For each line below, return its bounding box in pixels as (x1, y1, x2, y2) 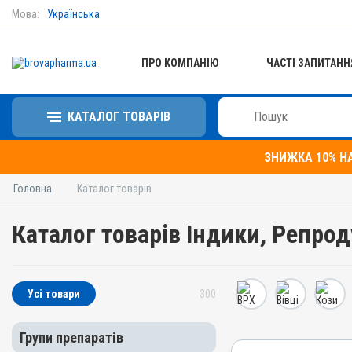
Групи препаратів (20, 329, 123, 346)
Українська (47, 8, 100, 20)
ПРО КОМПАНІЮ (141, 57, 219, 69)
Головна (13, 182, 52, 195)
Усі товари (27, 288, 80, 300)
